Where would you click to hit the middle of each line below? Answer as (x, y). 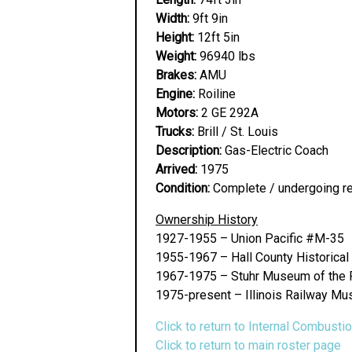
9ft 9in (209, 18)
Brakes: (176, 75)
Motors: (177, 113)
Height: (175, 37)
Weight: (176, 56)
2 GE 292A (228, 113)
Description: (189, 150)
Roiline (215, 94)
